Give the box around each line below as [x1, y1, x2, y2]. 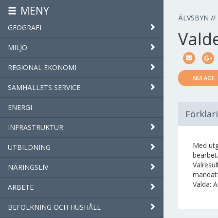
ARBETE [8, 182, 34, 192]
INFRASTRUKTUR [8, 123, 63, 132]
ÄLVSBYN [178, 13, 209, 22]
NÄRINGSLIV [8, 163, 48, 172]
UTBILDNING [8, 143, 51, 152]
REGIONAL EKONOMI [8, 63, 76, 72]
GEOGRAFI [8, 23, 41, 32]
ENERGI [8, 103, 32, 112]
